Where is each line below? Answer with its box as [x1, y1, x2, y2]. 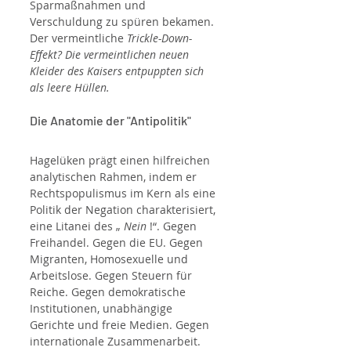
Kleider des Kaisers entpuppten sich [30, 63, 207, 79]
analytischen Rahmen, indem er [30, 169, 200, 185]
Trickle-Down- [127, 31, 192, 46]
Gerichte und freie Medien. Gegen [30, 317, 212, 333]
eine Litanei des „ [30, 219, 124, 234]
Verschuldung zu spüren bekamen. [30, 14, 217, 30]
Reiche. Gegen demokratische [30, 284, 189, 300]
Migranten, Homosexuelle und [30, 251, 191, 267]
